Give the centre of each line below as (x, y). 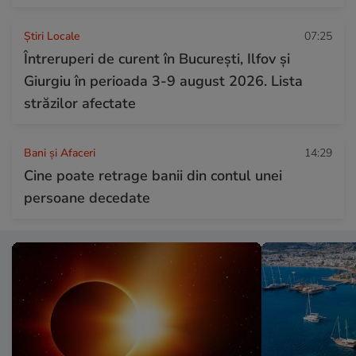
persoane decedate (87, 197)
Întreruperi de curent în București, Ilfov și (157, 58)
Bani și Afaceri (60, 153)
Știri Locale (52, 36)
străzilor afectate (80, 103)
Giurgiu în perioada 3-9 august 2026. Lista (163, 81)
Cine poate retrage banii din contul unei (153, 175)
